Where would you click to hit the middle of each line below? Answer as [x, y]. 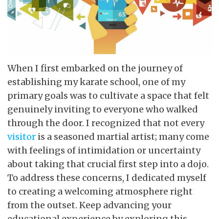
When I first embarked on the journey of [95, 68]
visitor [22, 136]
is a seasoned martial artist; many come [122, 136]
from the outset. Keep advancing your [89, 205]
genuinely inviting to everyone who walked [103, 109]
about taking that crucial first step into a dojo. [108, 164]
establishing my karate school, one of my [96, 82]
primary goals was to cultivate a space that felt [108, 95]
